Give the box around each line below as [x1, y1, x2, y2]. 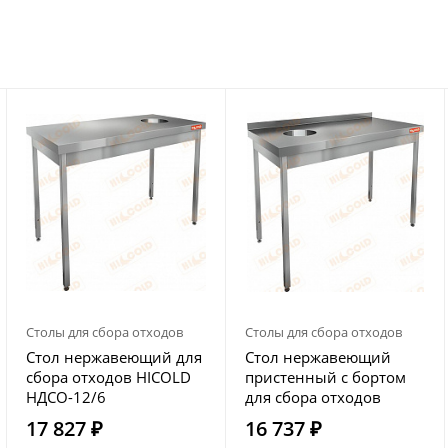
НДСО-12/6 [26, 387, 106, 407]
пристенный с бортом [245, 367, 406, 387]
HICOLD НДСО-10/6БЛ [245, 407, 404, 427]
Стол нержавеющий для [26, 347, 202, 367]
